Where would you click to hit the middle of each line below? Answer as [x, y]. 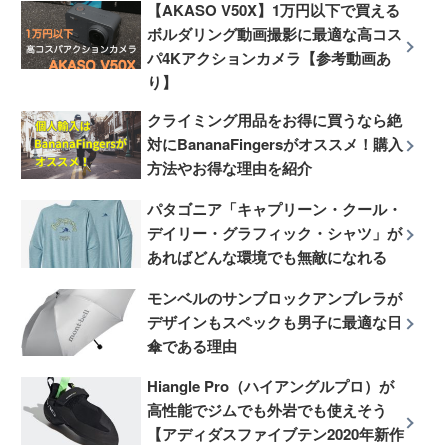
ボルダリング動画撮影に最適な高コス [275, 34]
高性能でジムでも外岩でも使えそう [267, 410]
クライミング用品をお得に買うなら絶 [275, 120]
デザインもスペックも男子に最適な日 [275, 321]
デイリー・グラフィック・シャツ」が [275, 232]
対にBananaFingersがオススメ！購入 [275, 144]
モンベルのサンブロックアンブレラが [275, 297]
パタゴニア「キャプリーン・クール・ [275, 208]
